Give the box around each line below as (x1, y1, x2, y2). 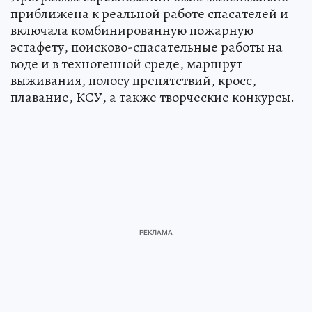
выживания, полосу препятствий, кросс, (10, 70, 256, 90)
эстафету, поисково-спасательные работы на (10, 37, 283, 56)
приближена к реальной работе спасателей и (10, 3, 288, 23)
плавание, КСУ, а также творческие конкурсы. (10, 87, 295, 107)
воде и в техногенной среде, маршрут (10, 54, 242, 73)
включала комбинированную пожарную (10, 20, 253, 40)
